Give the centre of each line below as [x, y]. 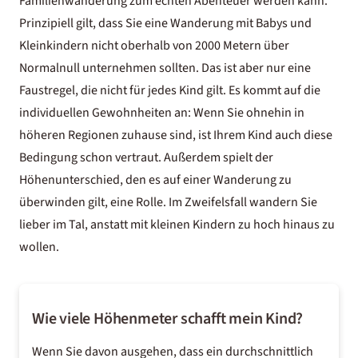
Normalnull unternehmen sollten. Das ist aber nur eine [165, 68]
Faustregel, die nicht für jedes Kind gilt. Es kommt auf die [170, 90]
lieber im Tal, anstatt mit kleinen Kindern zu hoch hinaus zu [177, 225]
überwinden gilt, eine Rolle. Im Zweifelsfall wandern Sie [168, 202]
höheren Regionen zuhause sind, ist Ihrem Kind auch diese [176, 135]
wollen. [39, 247]
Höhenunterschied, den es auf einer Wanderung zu [155, 180]
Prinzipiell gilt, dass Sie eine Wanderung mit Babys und [165, 23]
